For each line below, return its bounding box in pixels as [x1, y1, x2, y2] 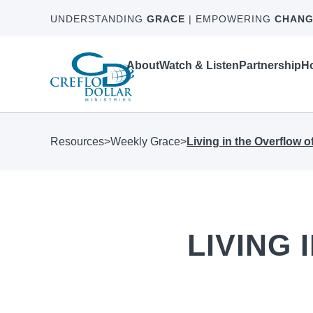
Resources [50, 136, 104, 148]
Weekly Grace [110, 136, 180, 148]
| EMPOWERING [185, 13, 275, 24]
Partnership [239, 59, 302, 72]
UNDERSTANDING [50, 13, 147, 24]
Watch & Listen [159, 59, 240, 72]
